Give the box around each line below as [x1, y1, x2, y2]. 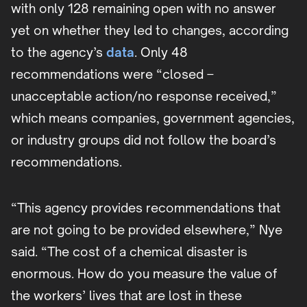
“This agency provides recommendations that [11, 200, 281, 216]
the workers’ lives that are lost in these [11, 288, 242, 304]
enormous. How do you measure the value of [11, 266, 277, 282]
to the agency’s [11, 45, 103, 60]
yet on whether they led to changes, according [11, 23, 288, 38]
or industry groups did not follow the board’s [11, 132, 276, 148]
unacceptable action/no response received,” [11, 88, 277, 104]
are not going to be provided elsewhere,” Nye [11, 222, 282, 238]
